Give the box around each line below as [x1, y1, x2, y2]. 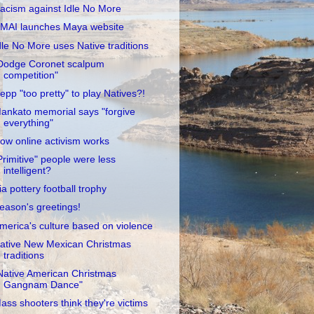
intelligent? [3, 165, 51, 177]
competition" [3, 69, 58, 81]
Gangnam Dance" [3, 279, 83, 290]
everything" [3, 117, 53, 128]
